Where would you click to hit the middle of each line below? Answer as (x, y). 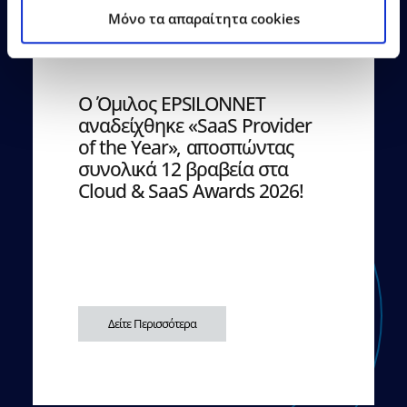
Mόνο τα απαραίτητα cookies (203, 18)
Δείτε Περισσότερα (152, 324)
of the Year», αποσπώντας (186, 148)
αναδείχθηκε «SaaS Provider (195, 126)
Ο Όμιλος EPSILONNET (172, 104)
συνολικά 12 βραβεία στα (183, 169)
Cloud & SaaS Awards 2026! (191, 191)
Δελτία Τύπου (241, 38)
